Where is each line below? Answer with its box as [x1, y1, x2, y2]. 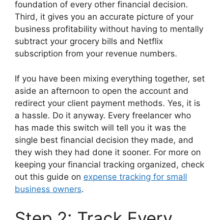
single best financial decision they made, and [15, 135, 193, 145]
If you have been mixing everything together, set [15, 73, 205, 83]
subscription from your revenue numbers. [15, 49, 177, 58]
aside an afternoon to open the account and [15, 85, 189, 96]
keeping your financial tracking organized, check [15, 159, 204, 169]
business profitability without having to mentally [15, 24, 203, 34]
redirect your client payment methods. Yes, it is [15, 98, 200, 108]
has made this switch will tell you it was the [15, 122, 186, 133]
